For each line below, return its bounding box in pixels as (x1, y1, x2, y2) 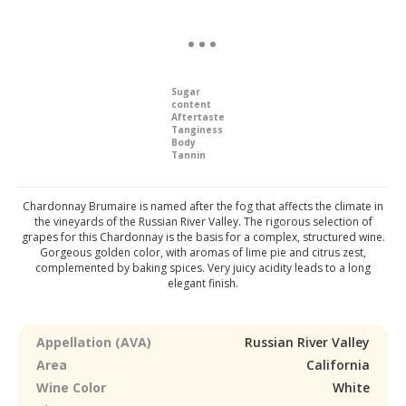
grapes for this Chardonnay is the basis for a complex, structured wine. (21, 229, 385, 245)
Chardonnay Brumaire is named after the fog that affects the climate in (23, 198, 383, 214)
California (306, 356, 370, 373)
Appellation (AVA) (36, 333, 151, 351)
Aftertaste (171, 111, 225, 123)
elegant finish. (168, 275, 238, 291)
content (171, 98, 211, 111)
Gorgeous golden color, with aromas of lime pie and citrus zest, (40, 245, 366, 260)
